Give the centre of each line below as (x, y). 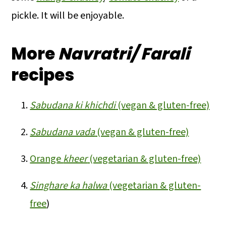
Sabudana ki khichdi (73, 105)
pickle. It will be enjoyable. (68, 15)
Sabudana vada (63, 132)
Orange (47, 159)
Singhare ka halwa (69, 185)
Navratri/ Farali (124, 53)
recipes (43, 75)
